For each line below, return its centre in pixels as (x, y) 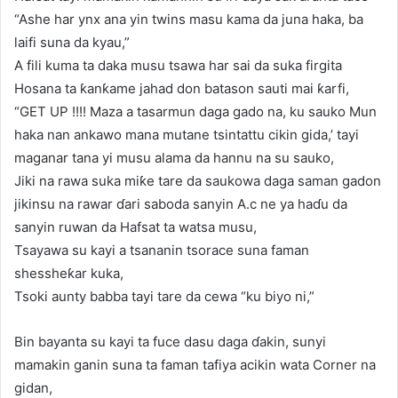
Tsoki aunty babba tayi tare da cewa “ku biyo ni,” (164, 297)
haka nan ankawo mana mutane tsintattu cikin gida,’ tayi (187, 135)
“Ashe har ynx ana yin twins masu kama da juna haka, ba (189, 20)
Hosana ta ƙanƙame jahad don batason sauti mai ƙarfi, (182, 89)
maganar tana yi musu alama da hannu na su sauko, (174, 158)
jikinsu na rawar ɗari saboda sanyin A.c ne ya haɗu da (181, 204)
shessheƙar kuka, (69, 274)
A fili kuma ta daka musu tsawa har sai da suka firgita (178, 66)
